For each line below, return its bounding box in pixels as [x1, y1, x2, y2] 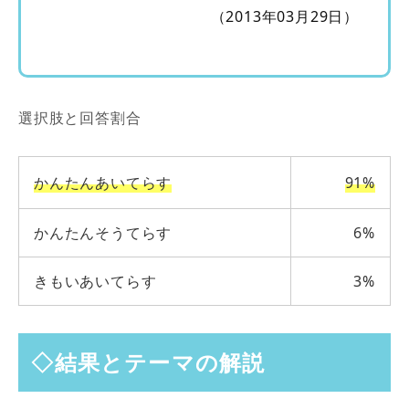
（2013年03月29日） [210, 5, 359, 26]
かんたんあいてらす [34, 172, 173, 193]
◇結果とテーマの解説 [31, 347, 266, 377]
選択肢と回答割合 [18, 107, 142, 128]
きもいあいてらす [34, 270, 157, 291]
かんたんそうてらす [34, 222, 173, 243]
